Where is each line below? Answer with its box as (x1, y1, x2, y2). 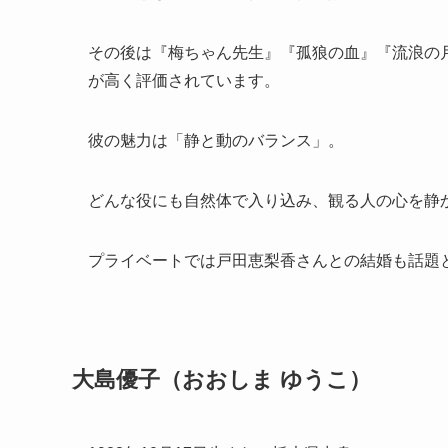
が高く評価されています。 (88, 71, 280, 89)
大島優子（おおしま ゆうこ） (72, 367, 371, 393)
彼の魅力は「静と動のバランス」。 (88, 131, 344, 149)
